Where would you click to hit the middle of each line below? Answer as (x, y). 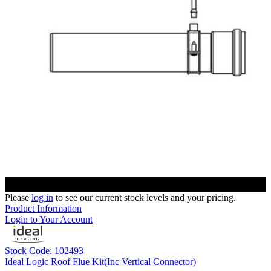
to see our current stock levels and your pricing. (145, 198)
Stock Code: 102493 (44, 251)
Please (18, 198)
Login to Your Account (49, 220)
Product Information (43, 209)
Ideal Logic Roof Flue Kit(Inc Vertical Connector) (100, 262)
